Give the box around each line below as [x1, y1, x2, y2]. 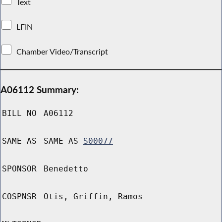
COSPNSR [2, 192, 37, 202]
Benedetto [44, 164, 88, 174]
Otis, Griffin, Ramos [44, 192, 143, 202]
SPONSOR [2, 164, 37, 174]
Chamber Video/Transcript [14, 46, 111, 56]
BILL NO [2, 109, 37, 118]
